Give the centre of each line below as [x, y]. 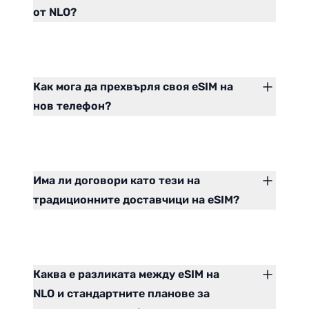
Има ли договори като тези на [117, 181]
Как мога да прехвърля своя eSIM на [133, 87]
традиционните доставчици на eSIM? [136, 200]
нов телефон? [72, 106]
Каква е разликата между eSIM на [126, 275]
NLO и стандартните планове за [121, 294]
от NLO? [55, 12]
